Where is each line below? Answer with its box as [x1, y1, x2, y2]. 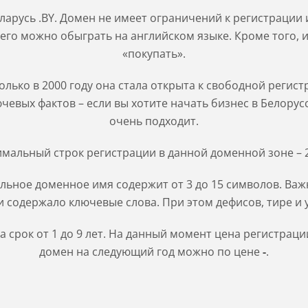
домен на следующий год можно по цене [39, 244, 263, 259]
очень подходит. [109, 113, 199, 129]
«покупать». [122, 46, 186, 61]
